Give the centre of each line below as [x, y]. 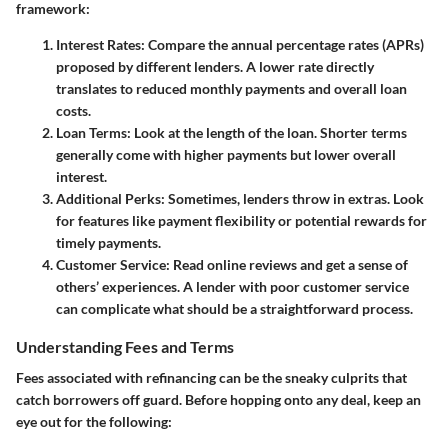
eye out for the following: [94, 421]
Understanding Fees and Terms [125, 346]
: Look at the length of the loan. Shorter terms [267, 132]
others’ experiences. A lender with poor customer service [232, 286]
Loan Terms [91, 132]
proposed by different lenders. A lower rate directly [215, 66]
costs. [73, 110]
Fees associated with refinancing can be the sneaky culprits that [211, 377]
